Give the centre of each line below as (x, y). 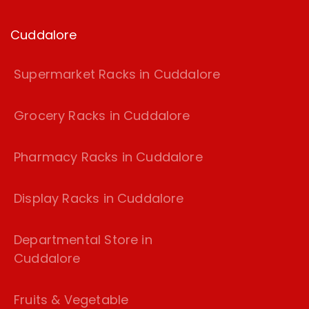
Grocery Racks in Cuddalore (102, 116)
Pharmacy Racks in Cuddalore (108, 157)
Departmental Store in (83, 240)
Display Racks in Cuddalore (99, 199)
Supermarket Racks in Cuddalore (117, 74)
